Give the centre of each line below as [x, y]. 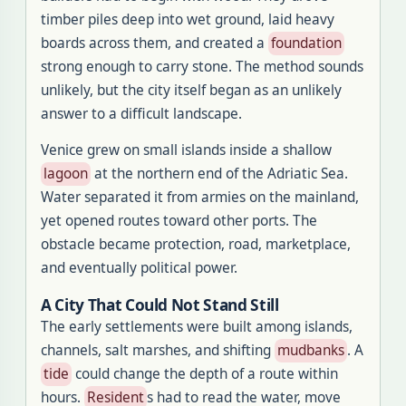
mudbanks [311, 350]
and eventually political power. [139, 268]
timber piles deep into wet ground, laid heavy [188, 19]
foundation [306, 43]
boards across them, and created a [155, 43]
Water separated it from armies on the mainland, [200, 197]
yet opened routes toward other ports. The [179, 221]
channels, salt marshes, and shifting [158, 350]
